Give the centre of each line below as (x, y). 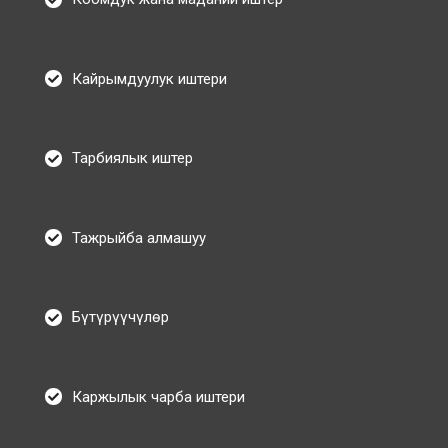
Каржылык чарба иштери (158, 396)
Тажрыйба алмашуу (139, 237)
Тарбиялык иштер (132, 158)
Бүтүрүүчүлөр (120, 317)
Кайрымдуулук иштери (149, 78)
